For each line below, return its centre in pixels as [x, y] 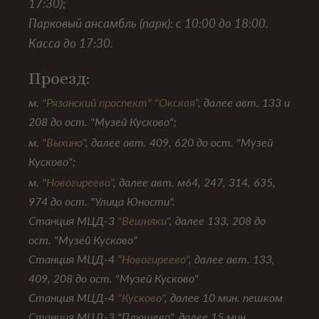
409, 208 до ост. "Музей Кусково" [114, 278]
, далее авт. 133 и [244, 103]
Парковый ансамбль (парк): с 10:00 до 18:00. [148, 23]
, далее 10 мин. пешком [224, 298]
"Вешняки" [143, 221]
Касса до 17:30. [71, 43]
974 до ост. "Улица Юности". [102, 202]
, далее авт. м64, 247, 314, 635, [194, 182]
